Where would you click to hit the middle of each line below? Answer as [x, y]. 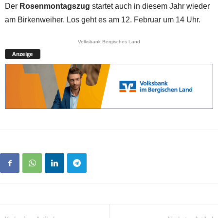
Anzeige [23, 54]
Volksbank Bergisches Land [109, 41]
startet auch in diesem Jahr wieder [150, 6]
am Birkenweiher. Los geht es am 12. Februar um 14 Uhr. [103, 19]
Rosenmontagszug [55, 6]
